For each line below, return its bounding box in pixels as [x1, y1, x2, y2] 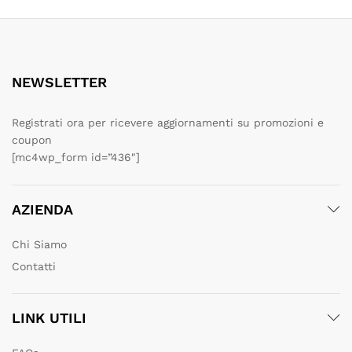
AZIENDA [12, 200, 73, 218]
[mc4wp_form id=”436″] [12, 150, 140, 163]
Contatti [12, 259, 56, 273]
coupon [12, 133, 52, 146]
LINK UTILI [12, 309, 86, 326]
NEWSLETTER [12, 73, 107, 90]
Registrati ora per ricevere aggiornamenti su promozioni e [12, 115, 324, 129]
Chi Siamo [12, 237, 67, 251]
